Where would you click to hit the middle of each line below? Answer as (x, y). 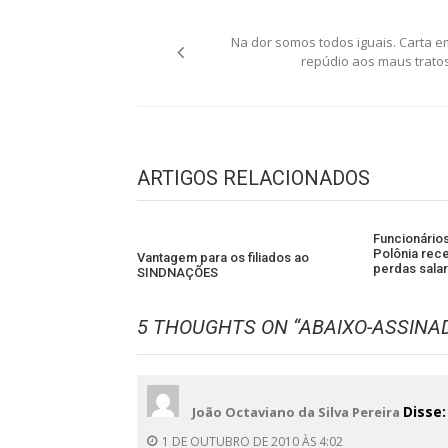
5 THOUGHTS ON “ (218, 327)
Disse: (424, 411)
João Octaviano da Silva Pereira (296, 412)
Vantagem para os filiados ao (223, 257)
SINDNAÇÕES (177, 272)
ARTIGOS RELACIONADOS (253, 178)
